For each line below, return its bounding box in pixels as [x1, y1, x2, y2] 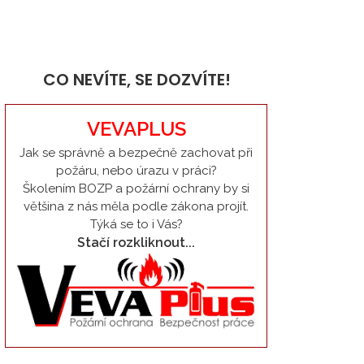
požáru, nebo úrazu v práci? [55, 163, 217, 178]
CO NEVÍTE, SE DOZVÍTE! [43, 68, 231, 91]
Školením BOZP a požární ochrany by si [23, 181, 249, 196]
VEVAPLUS [86, 117, 186, 141]
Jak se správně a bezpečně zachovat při [19, 145, 253, 160]
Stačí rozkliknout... [77, 235, 195, 250]
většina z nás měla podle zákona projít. [24, 199, 249, 214]
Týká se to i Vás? [89, 217, 183, 232]
